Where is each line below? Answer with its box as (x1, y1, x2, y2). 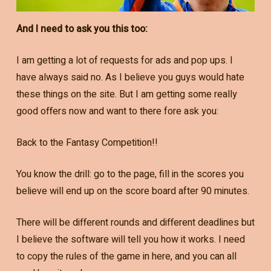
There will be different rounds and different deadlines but (16, 215, 255, 230)
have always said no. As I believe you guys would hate (16, 70, 244, 85)
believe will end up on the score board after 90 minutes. (16, 183, 249, 198)
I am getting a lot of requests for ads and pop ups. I (16, 53, 233, 68)
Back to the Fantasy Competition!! (16, 135, 158, 150)
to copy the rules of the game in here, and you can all (16, 249, 237, 264)
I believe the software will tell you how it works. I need (16, 232, 245, 247)
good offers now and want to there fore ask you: (16, 103, 218, 119)
